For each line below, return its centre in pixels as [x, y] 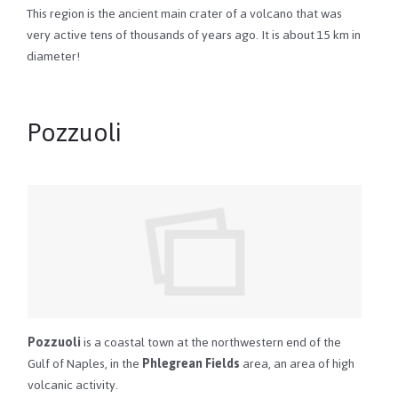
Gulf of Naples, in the [85, 364]
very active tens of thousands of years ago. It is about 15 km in [194, 36]
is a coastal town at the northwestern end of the [211, 343]
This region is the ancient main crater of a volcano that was [184, 14]
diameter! [53, 57]
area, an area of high [297, 364]
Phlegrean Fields [191, 364]
